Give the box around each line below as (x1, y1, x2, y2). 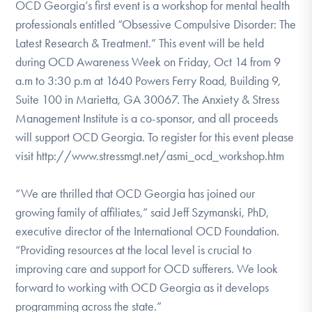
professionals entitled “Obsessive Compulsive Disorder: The (15, 16, 297, 32)
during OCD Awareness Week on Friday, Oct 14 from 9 (15, 54, 281, 70)
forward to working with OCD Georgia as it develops (15, 279, 270, 295)
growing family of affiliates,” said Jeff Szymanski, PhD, (15, 204, 270, 220)
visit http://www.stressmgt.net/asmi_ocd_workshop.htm (15, 148, 285, 164)
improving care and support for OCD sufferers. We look (15, 260, 279, 276)
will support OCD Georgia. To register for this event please (15, 129, 295, 145)
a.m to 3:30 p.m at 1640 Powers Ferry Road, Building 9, (15, 72, 281, 88)
